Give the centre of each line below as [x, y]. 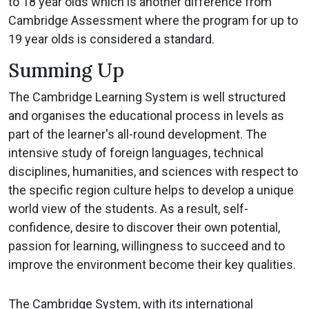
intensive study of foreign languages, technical [136, 153]
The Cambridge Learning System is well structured [147, 97]
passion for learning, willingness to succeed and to [147, 246]
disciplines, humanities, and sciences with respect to [153, 172]
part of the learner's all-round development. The [138, 134]
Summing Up [66, 71]
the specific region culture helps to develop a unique [151, 190]
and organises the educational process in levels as [146, 116]
